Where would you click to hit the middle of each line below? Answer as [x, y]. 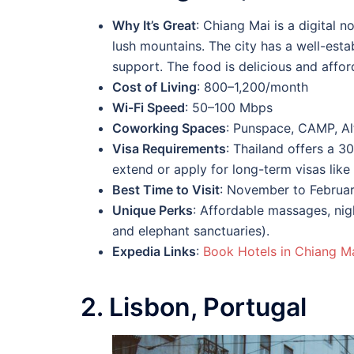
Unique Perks [153, 211]
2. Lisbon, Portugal [194, 307]
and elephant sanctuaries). [191, 231]
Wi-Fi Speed [149, 108]
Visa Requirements [169, 149]
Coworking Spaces [169, 128]
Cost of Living [154, 87]
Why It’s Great [154, 26]
